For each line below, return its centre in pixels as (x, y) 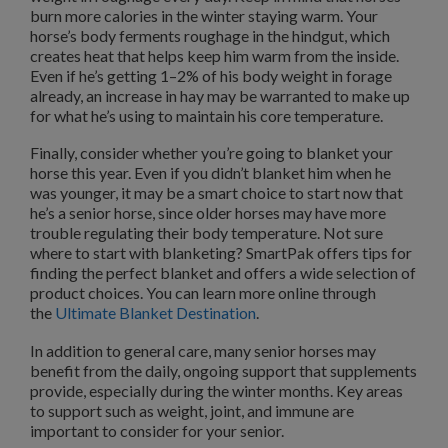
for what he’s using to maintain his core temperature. (206, 115)
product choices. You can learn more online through (203, 293)
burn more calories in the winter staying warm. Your (204, 15)
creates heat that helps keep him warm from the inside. (214, 55)
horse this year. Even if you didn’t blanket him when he (210, 173)
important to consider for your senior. (157, 430)
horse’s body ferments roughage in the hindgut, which (210, 35)
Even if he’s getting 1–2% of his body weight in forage (211, 75)
